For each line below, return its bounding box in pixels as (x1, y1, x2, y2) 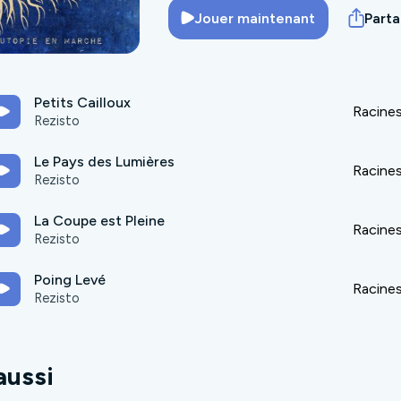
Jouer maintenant (194, 9, 316, 27)
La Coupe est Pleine (34, 211, 165, 229)
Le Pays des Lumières (34, 152, 175, 170)
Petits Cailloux (34, 93, 131, 111)
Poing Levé (34, 270, 106, 288)
